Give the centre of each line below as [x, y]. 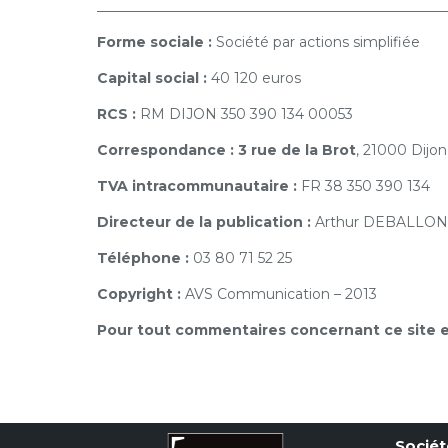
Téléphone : [145, 258]
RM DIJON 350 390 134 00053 [244, 114]
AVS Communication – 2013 [281, 294]
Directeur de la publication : [204, 222]
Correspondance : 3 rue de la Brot [226, 150]
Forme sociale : [154, 42]
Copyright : [141, 294]
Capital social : [152, 78]
